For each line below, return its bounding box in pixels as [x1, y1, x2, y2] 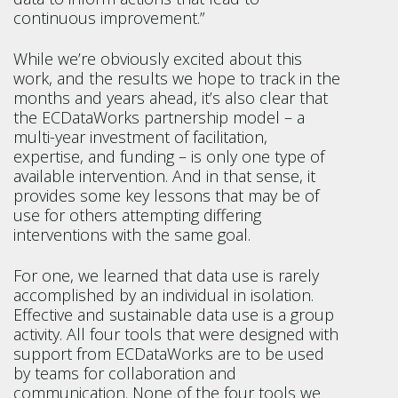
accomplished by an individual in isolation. [13, 284, 314, 306]
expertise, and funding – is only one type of [13, 146, 324, 167]
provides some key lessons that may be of [13, 185, 319, 206]
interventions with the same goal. [13, 224, 255, 245]
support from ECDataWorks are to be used [13, 343, 324, 364]
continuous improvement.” [13, 7, 209, 28]
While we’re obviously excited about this [13, 48, 302, 69]
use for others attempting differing [13, 204, 261, 226]
